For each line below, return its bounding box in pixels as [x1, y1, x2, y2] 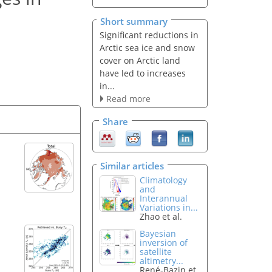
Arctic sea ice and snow [99, 41, 195, 53]
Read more [106, 92, 151, 104]
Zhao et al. [140, 210, 183, 222]
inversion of [140, 237, 188, 249]
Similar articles [100, 159, 164, 172]
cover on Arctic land [99, 54, 180, 66]
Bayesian [140, 228, 177, 240]
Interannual [140, 192, 188, 204]
